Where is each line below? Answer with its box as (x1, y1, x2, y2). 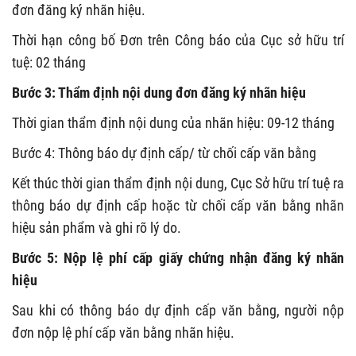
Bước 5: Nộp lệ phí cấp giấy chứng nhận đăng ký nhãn (12, 250, 344, 267)
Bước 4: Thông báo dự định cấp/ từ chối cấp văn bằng (12, 145, 316, 162)
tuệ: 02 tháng (12, 54, 86, 72)
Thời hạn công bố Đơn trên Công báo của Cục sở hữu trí (12, 32, 344, 49)
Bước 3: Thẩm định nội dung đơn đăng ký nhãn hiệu (12, 84, 306, 102)
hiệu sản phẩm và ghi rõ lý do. (12, 219, 181, 237)
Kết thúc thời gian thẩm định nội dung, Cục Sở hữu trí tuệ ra (12, 175, 344, 192)
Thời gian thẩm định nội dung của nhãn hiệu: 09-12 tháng (12, 114, 335, 132)
